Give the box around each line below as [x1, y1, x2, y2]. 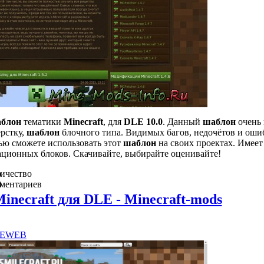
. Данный [163, 117, 203, 127]
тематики [21, 117, 64, 127]
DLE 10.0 [124, 117, 163, 127]
